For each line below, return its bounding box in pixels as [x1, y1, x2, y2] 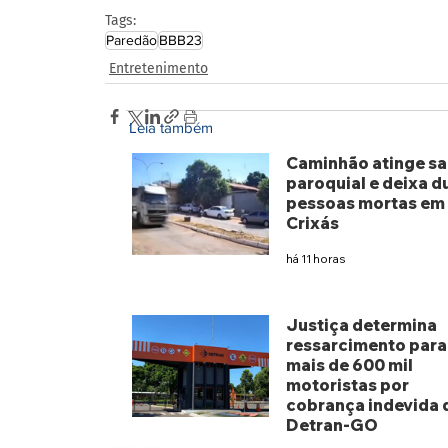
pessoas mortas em [285, 193, 445, 214]
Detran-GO [285, 415, 378, 436]
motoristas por [285, 375, 409, 396]
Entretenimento [109, 59, 208, 77]
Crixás [285, 213, 339, 234]
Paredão [106, 31, 157, 48]
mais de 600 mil [285, 355, 413, 376]
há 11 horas [285, 250, 345, 266]
